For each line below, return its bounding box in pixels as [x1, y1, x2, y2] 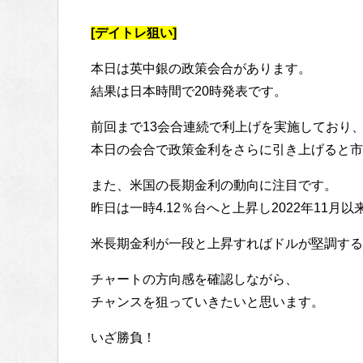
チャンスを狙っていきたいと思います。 [91, 295, 324, 310]
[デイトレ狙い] [91, 26, 177, 41]
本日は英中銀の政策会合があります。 [91, 62, 311, 76]
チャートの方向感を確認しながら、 [91, 272, 298, 287]
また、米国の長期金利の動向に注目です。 [91, 178, 337, 193]
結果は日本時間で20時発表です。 [91, 84, 287, 99]
